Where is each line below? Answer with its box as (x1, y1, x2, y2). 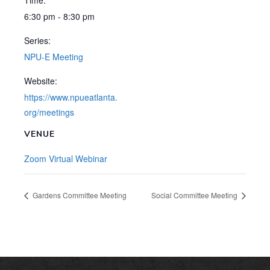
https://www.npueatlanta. (24, 91, 118, 103)
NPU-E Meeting (24, 51, 83, 63)
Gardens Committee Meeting (31, 190, 127, 201)
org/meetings (24, 106, 74, 118)
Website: (24, 75, 57, 87)
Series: (24, 34, 51, 46)
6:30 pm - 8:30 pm (24, 10, 95, 22)
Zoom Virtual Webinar (24, 152, 107, 165)
